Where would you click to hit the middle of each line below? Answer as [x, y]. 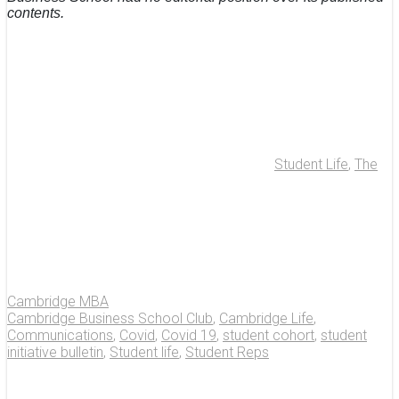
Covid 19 [189, 336]
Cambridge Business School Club [110, 319]
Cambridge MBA [58, 302]
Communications [60, 336]
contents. [36, 13]
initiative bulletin [55, 353]
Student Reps [227, 353]
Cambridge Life [266, 319]
